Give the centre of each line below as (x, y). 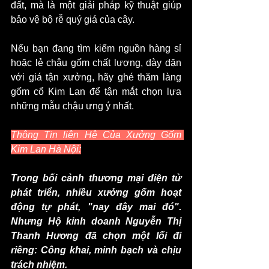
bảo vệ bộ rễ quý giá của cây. (73, 19)
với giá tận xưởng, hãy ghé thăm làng (96, 77)
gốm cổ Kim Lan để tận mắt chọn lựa (96, 91)
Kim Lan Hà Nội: (46, 149)
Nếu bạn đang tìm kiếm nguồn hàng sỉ (96, 48)
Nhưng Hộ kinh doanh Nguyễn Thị (96, 221)
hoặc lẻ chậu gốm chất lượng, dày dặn (96, 62)
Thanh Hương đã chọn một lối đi (96, 235)
